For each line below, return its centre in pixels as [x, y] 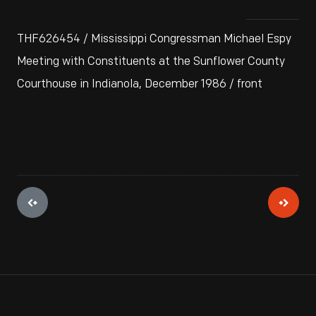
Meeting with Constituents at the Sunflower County [151, 62]
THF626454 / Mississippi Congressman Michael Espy [154, 39]
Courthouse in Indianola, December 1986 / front [140, 84]
